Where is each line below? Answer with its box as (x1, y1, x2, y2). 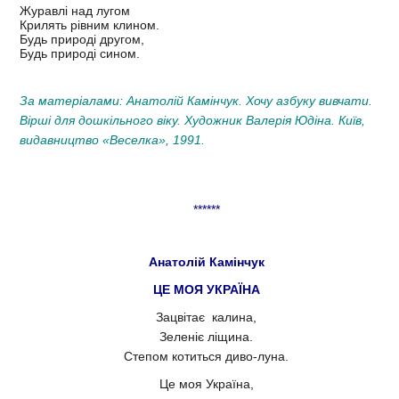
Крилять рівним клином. (20, 17, 163, 32)
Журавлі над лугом (20, 3, 134, 18)
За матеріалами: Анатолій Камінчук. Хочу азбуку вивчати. (20, 93, 372, 108)
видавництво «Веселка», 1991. (20, 132, 205, 147)
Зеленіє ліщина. (159, 329, 253, 344)
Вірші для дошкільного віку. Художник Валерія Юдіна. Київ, (20, 112, 365, 127)
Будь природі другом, (20, 31, 148, 46)
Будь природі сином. (20, 45, 140, 61)
